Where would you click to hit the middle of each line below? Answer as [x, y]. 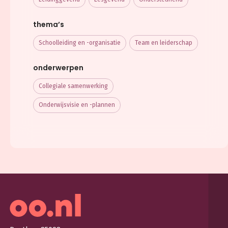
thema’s [49, 24]
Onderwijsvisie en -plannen [77, 105]
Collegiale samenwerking [73, 86]
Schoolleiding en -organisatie [80, 42]
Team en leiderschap [164, 42]
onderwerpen [58, 67]
